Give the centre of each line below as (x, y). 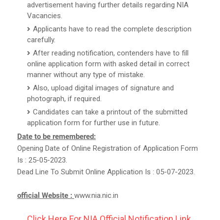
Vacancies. (45, 15)
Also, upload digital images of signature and (103, 88)
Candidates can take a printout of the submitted (110, 112)
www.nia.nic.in (96, 195)
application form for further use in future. (94, 123)
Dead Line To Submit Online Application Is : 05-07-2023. (106, 172)
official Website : (46, 195)
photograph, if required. (64, 98)
